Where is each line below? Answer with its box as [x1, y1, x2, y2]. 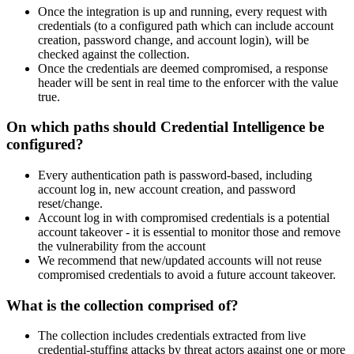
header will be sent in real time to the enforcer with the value [38, 75, 338, 89]
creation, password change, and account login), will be [38, 32, 309, 47]
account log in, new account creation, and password [38, 182, 296, 196]
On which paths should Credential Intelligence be [6, 119, 324, 136]
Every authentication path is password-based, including [38, 168, 312, 182]
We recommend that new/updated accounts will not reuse [38, 253, 322, 267]
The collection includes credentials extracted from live [38, 329, 306, 343]
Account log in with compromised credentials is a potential [38, 210, 330, 224]
